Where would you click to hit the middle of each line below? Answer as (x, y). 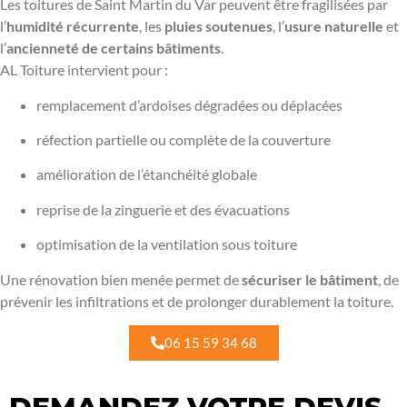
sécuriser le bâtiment (310, 279)
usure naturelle (334, 26)
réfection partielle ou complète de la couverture (184, 139)
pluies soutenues (218, 26)
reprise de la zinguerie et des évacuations (163, 209)
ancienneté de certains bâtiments (114, 48)
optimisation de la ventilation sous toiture (167, 244)
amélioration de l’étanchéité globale (147, 174)
